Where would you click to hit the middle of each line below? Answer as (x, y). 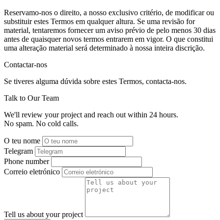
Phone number (27, 161)
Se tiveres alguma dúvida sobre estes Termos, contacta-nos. (95, 81)
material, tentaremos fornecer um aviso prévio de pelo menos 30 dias (110, 30)
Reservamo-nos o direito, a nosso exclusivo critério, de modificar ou (109, 12)
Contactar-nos (26, 64)
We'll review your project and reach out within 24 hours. (91, 114)
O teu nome (22, 140)
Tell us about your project (43, 214)
